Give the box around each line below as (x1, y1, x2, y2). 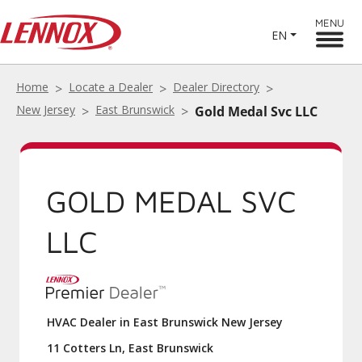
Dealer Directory (173, 79, 259, 95)
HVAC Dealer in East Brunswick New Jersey (47, 314, 283, 330)
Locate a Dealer (69, 79, 153, 95)
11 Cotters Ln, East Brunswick (47, 340, 213, 356)
